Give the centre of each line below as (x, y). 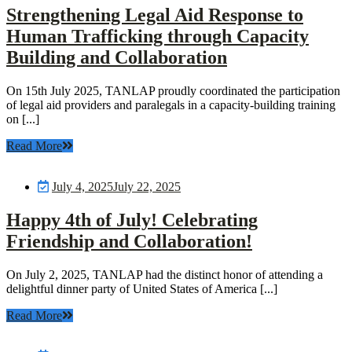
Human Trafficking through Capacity (158, 36)
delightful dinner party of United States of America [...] (142, 288)
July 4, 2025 (82, 186)
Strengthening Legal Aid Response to (155, 15)
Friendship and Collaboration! (129, 241)
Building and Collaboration (117, 57)
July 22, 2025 (147, 186)
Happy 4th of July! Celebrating (132, 220)
